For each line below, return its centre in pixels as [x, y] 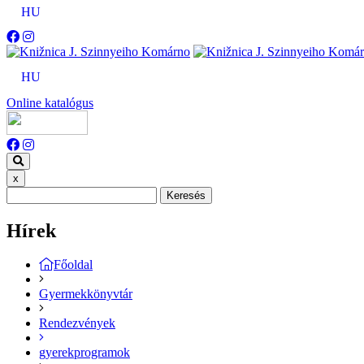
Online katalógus [50, 102]
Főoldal [73, 265]
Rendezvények [77, 323]
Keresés [186, 195]
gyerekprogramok [84, 353]
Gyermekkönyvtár [86, 294]
